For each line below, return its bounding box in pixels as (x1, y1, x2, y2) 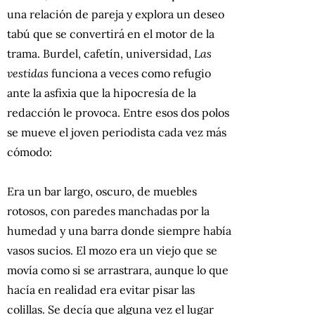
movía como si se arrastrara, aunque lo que (7, 263, 229, 278)
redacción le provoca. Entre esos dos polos (7, 105, 229, 120)
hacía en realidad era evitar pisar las (7, 283, 195, 297)
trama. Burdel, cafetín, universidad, (7, 46, 194, 61)
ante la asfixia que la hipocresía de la (7, 86, 196, 101)
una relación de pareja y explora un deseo (7, 7, 224, 22)
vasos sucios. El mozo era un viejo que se (7, 243, 217, 258)
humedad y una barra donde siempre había (7, 224, 231, 238)
